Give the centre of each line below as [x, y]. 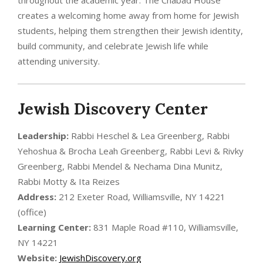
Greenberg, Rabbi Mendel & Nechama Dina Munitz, [120, 166]
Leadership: [43, 135]
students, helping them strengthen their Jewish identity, [130, 30]
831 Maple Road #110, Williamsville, [165, 227]
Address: [37, 196]
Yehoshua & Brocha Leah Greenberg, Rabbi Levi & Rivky [131, 151]
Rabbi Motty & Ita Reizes [69, 181]
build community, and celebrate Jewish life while [113, 45]
